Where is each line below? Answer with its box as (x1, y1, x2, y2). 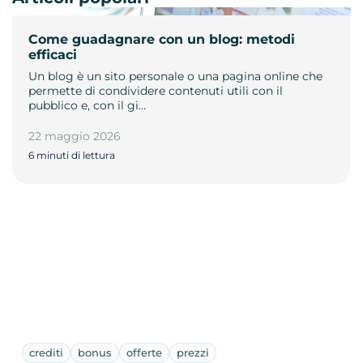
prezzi (177, 345, 209, 359)
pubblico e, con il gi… (28, 97, 146, 113)
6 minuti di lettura (28, 148, 115, 161)
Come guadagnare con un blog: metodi (28, 31, 295, 47)
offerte (126, 345, 162, 359)
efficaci (28, 46, 77, 62)
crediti (29, 345, 63, 359)
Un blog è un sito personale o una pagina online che (28, 68, 322, 83)
